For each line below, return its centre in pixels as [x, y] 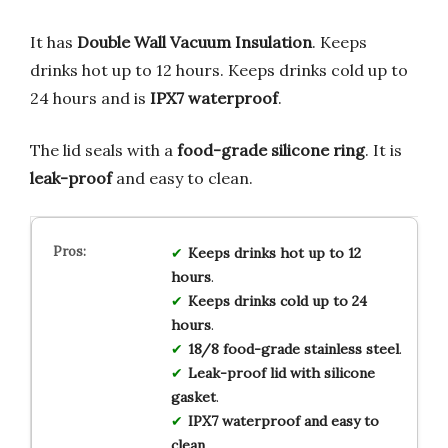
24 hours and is [90, 97]
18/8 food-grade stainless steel [293, 348]
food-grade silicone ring [271, 149]
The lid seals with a [103, 149]
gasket [193, 396]
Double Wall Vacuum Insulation [194, 41]
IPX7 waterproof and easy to [283, 420]
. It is [383, 149]
